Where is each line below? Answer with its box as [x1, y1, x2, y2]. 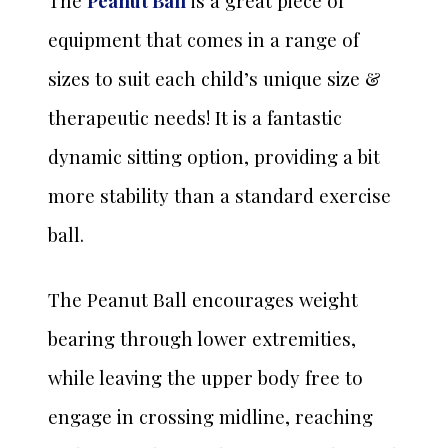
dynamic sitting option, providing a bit [48, 144, 380, 170]
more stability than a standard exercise [48, 183, 391, 209]
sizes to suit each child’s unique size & [48, 66, 381, 92]
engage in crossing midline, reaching [48, 404, 373, 430]
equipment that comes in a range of [48, 27, 359, 53]
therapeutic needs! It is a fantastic [48, 105, 342, 131]
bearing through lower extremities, [48, 326, 356, 352]
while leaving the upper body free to [48, 365, 363, 391]
